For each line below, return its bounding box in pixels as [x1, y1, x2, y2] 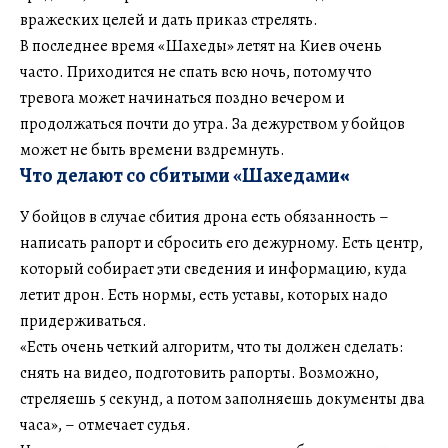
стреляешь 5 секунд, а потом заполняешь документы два [20, 388, 425, 411]
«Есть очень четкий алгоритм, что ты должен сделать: [20, 336, 403, 359]
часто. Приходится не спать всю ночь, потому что [20, 61, 372, 84]
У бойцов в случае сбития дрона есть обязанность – [20, 206, 389, 229]
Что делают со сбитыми [20, 162, 233, 190]
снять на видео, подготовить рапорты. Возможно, [20, 362, 379, 385]
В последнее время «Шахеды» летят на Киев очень [20, 35, 382, 58]
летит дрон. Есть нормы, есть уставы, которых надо [20, 284, 388, 307]
